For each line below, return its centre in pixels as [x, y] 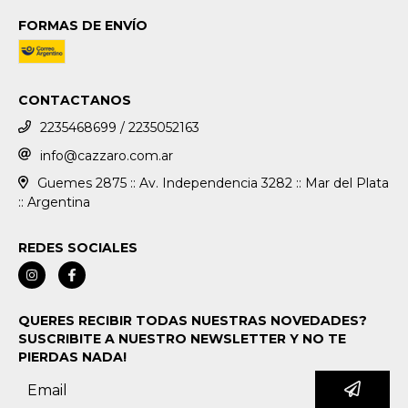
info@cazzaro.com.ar [107, 155]
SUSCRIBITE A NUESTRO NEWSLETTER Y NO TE [182, 339]
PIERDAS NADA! [72, 357]
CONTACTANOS [75, 100]
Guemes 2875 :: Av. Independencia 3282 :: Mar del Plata [213, 184]
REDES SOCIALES [78, 248]
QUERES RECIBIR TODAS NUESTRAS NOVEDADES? [193, 321]
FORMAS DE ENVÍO [83, 25]
